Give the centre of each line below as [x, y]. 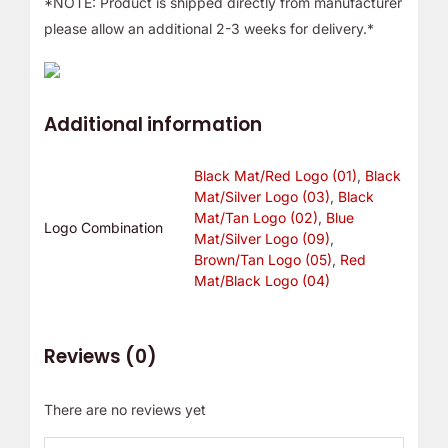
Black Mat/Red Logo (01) [275, 176]
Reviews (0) [100, 356]
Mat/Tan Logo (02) [255, 218]
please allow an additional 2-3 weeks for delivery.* [208, 29]
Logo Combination [103, 228]
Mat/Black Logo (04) [261, 281]
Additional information [152, 125]
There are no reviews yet [124, 409]
